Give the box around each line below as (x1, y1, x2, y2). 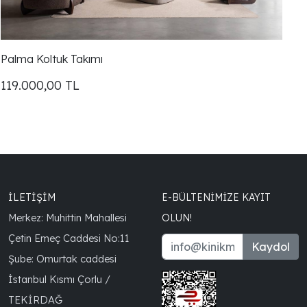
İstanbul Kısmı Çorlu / (8, 272, 110, 286)
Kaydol (251, 239, 290, 254)
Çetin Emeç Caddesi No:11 (8, 231, 130, 245)
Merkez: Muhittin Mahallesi (8, 210, 127, 224)
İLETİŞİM (8, 190, 56, 204)
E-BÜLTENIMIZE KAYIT (161, 191, 271, 204)
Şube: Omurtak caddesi (8, 251, 116, 265)
